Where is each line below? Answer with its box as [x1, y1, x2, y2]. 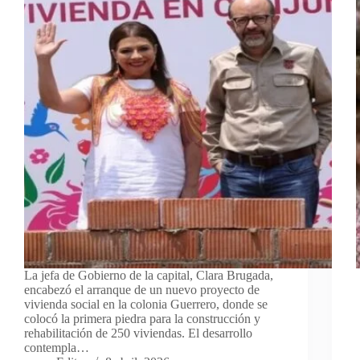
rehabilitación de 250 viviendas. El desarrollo [24, 326, 252, 341]
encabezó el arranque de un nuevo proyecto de [24, 283, 260, 297]
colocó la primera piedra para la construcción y [24, 312, 260, 326]
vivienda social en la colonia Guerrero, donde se [24, 297, 268, 312]
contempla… [24, 341, 89, 355]
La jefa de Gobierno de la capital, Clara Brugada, [24, 268, 273, 283]
